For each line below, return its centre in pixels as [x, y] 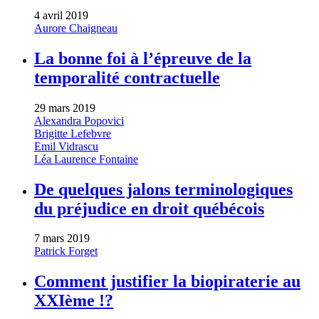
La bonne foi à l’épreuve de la [143, 58]
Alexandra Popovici [79, 120]
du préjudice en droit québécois [149, 208]
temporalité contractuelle [127, 77]
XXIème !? [74, 301]
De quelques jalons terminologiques [163, 189]
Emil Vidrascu [66, 146]
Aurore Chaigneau [76, 28]
